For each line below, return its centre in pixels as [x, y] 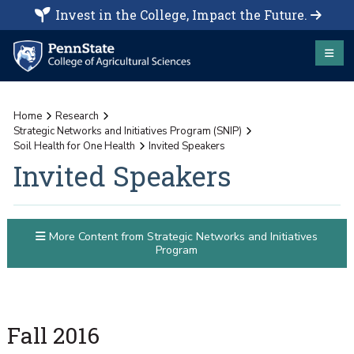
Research [77, 116]
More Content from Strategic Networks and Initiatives [182, 237]
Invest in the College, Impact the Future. [181, 15]
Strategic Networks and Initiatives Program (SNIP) [128, 131]
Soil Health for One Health [75, 146]
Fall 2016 [53, 335]
